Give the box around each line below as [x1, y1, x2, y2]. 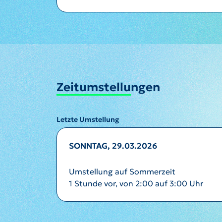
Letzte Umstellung [56, 115, 119, 124]
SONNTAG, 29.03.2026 [69, 141, 157, 151]
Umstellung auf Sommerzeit [69, 166, 175, 176]
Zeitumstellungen [56, 79, 160, 95]
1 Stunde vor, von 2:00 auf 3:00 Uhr [69, 178, 203, 188]
